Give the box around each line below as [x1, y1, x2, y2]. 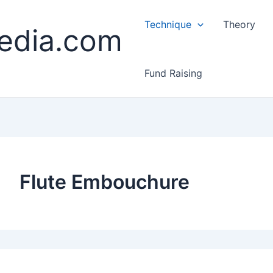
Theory [222, 18, 255, 30]
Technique [144, 18, 191, 30]
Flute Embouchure [19, 170, 190, 194]
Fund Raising [144, 67, 202, 79]
